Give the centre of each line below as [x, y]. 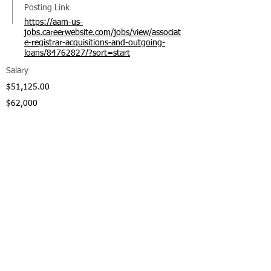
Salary [17, 71]
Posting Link [47, 8]
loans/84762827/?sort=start [77, 53]
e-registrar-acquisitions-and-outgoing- [95, 43]
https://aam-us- [54, 22]
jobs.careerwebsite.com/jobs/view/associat [103, 33]
